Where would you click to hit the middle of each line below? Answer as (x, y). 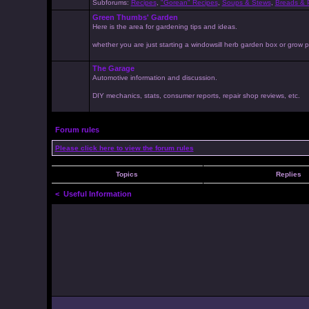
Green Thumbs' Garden (135, 17)
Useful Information (97, 194)
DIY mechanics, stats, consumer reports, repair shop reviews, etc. (196, 96)
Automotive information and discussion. (154, 78)
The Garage (113, 68)
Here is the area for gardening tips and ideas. (165, 27)
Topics (127, 174)
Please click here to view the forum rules (124, 148)
